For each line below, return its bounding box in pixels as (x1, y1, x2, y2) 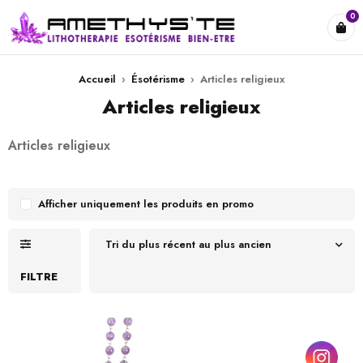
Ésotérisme (131, 71, 185, 87)
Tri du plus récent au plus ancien (105, 237, 271, 252)
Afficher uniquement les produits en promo (38, 196, 254, 211)
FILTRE (20, 269, 58, 284)
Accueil (79, 71, 116, 87)
